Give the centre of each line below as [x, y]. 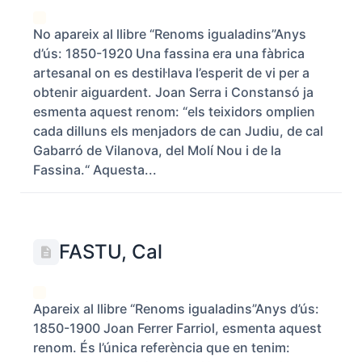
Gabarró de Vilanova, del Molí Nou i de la [157, 150]
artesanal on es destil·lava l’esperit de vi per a [171, 73]
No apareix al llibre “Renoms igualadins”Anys [170, 34]
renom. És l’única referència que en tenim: [162, 347]
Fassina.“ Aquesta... [95, 170]
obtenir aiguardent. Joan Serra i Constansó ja [173, 92]
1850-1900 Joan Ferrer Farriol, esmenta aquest [177, 328]
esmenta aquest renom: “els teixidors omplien [174, 112]
